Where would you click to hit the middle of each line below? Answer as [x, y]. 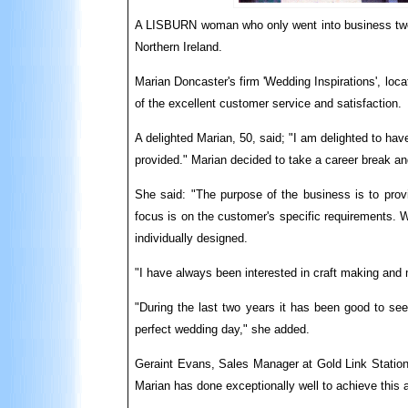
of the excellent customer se [210, 103]
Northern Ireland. [178, 47]
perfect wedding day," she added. [222, 329]
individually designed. [191, 238]
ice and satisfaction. [348, 103]
